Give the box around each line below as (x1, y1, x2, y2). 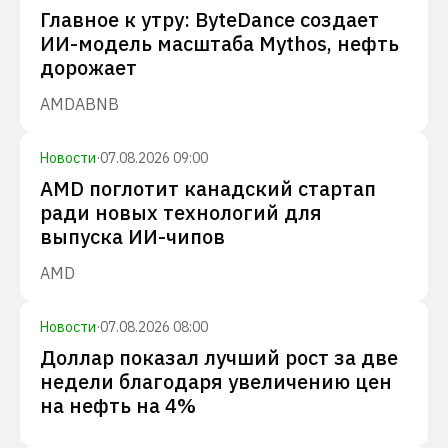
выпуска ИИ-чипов (40, 223, 225, 250)
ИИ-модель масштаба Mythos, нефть (40, 30, 399, 57)
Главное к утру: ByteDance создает (40, 6, 379, 33)
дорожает (40, 54, 137, 81)
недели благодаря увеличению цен (40, 368, 392, 395)
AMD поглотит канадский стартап (40, 175, 376, 202)
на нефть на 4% (40, 392, 196, 419)
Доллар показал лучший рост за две (40, 344, 398, 371)
